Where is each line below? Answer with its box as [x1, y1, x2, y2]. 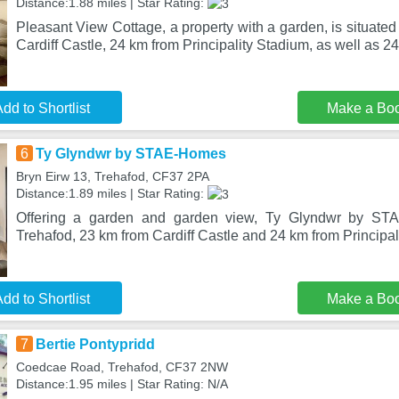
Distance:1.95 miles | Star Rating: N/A [15, 377, 228, 391]
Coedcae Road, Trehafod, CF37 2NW [15, 360, 228, 374]
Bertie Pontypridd [35, 337, 155, 352]
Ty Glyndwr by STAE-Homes [35, 146, 226, 161]
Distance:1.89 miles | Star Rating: [15, 186, 208, 200]
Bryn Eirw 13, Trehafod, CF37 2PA [15, 169, 209, 183]
